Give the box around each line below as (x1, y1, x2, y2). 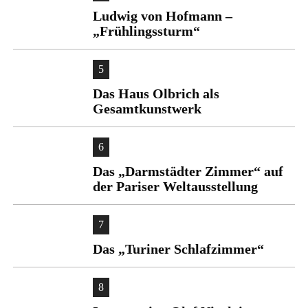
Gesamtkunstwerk (93, 101, 201, 116)
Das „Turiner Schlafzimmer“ (93, 241, 264, 256)
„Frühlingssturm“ (93, 23, 200, 38)
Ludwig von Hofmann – (93, 8, 232, 23)
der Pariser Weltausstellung (93, 179, 258, 194)
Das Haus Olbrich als (93, 86, 219, 101)
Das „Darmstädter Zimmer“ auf (93, 164, 283, 179)
